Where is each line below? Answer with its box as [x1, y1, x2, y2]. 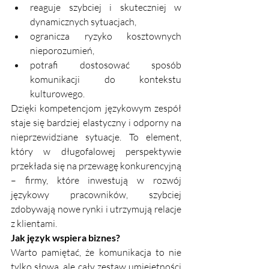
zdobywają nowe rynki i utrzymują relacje [11, 203, 181, 216]
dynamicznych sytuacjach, [30, 16, 136, 28]
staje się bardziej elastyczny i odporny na [11, 116, 181, 129]
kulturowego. [30, 88, 85, 100]
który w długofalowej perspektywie [11, 145, 181, 158]
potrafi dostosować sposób [30, 59, 181, 71]
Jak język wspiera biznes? [11, 232, 120, 244]
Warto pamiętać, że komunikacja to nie [11, 246, 181, 259]
